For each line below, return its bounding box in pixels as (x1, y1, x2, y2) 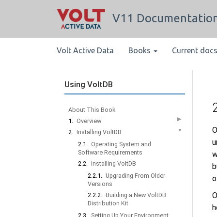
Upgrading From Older (106, 172, 165, 179)
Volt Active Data (57, 46, 114, 55)
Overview (77, 117, 101, 124)
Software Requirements (78, 149, 142, 156)
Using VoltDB (64, 79, 113, 89)
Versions (88, 180, 112, 187)
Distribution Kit (88, 200, 128, 207)
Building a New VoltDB (106, 191, 166, 199)
